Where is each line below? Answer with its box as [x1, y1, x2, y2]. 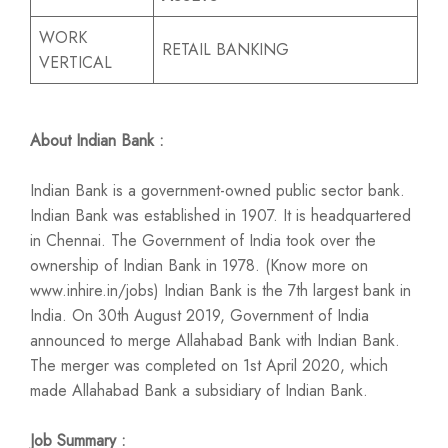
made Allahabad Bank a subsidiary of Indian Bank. [30, 379, 368, 402]
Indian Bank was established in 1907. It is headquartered [30, 204, 411, 227]
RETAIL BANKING [162, 38, 289, 61]
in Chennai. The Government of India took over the [30, 229, 376, 252]
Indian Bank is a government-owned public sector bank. [30, 179, 405, 202]
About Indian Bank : [30, 129, 164, 152]
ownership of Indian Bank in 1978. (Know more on [30, 254, 368, 277]
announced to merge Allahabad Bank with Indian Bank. [30, 329, 400, 352]
